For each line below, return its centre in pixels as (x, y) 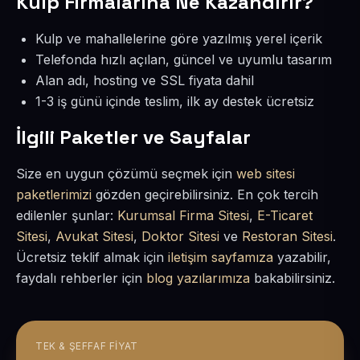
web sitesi (266, 174)
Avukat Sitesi (94, 236)
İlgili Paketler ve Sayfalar (133, 137)
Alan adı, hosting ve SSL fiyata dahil (145, 80)
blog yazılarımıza (198, 278)
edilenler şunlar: (67, 215)
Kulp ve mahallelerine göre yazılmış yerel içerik (179, 39)
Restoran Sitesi (287, 236)
